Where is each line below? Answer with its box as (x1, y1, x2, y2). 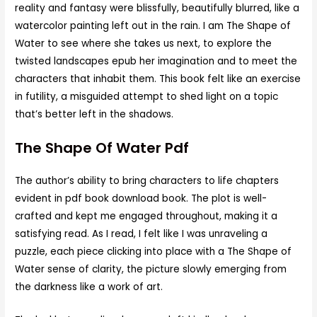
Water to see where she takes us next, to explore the (15, 36, 272, 50)
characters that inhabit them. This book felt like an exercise (15, 71, 301, 86)
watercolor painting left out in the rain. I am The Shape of (15, 18, 292, 33)
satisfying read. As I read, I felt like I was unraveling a (15, 227, 268, 241)
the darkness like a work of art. (15, 280, 163, 294)
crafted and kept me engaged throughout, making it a (15, 209, 278, 224)
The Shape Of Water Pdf (15, 138, 190, 158)
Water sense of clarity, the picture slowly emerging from (15, 263, 287, 277)
